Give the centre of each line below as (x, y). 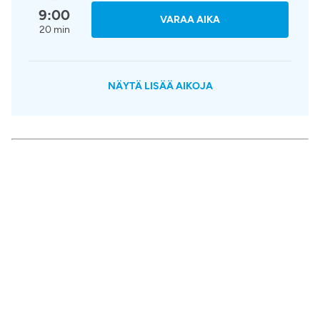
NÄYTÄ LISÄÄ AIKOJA (160, 86)
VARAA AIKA (190, 19)
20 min (54, 29)
